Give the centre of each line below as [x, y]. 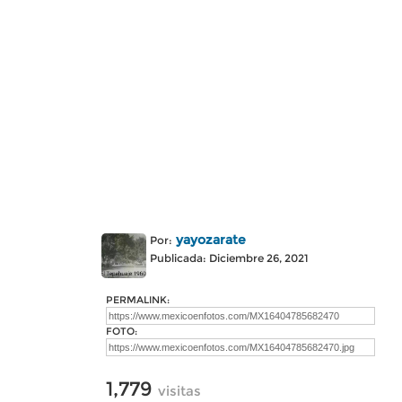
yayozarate [211, 240]
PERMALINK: [138, 300]
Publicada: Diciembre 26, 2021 [229, 258]
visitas [179, 391]
